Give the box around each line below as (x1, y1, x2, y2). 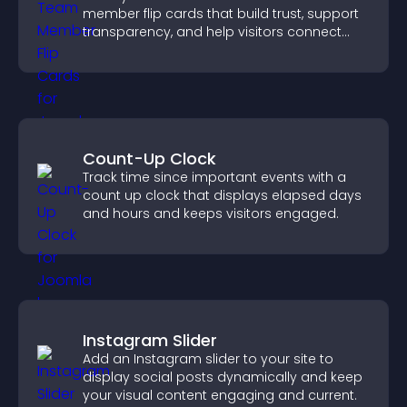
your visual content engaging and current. (83, 386, 357, 404)
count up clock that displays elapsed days (83, 186, 362, 204)
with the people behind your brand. (83, 41, 311, 59)
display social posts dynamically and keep (83, 368, 362, 386)
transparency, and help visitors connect (83, 23, 342, 41)
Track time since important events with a (83, 168, 346, 186)
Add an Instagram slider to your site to (83, 350, 333, 368)
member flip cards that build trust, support (83, 5, 359, 23)
